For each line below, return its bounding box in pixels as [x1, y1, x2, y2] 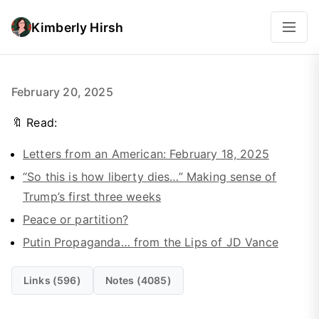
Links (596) [23, 274, 81, 286]
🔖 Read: [11, 115, 58, 130]
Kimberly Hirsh [31, 19, 124, 35]
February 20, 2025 [11, 85, 113, 99]
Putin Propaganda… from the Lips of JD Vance [23, 235, 278, 249]
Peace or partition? [23, 212, 129, 226]
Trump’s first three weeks [23, 189, 162, 204]
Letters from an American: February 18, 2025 [23, 147, 269, 161]
